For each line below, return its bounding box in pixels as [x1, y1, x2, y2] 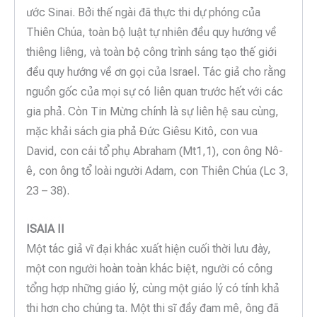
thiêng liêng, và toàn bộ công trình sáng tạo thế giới [26, 45, 277, 59]
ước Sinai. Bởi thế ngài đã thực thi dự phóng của [26, 5, 260, 19]
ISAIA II [26, 221, 64, 236]
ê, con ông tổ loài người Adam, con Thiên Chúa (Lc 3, [26, 163, 289, 178]
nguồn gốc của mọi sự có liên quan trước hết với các [26, 84, 283, 98]
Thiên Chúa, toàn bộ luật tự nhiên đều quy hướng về [26, 25, 277, 39]
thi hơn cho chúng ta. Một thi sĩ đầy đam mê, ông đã [26, 301, 279, 315]
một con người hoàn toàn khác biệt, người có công [26, 261, 272, 275]
